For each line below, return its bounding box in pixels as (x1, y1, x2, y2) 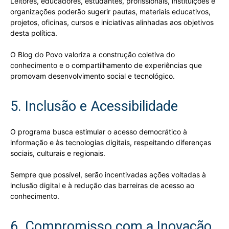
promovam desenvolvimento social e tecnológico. (10, 71, 175, 80)
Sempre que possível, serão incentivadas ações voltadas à (10, 170, 206, 179)
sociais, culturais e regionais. (10, 148, 105, 157)
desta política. (10, 28, 57, 37)
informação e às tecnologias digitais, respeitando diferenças (10, 138, 211, 147)
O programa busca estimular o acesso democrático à (10, 127, 187, 136)
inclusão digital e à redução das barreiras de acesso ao (10, 180, 194, 190)
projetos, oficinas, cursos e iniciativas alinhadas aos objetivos (10, 17, 214, 27)
